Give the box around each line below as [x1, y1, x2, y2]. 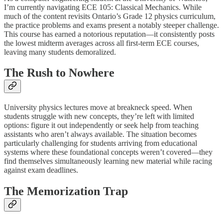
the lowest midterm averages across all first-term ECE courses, [4, 38, 199, 47]
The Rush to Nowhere [4, 66, 114, 80]
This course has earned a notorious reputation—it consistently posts [4, 29, 215, 38]
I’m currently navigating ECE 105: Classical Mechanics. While [4, 2, 202, 11]
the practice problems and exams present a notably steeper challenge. [4, 20, 219, 29]
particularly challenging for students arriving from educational [4, 139, 197, 148]
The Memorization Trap [4, 185, 128, 198]
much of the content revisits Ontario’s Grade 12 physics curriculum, [4, 11, 216, 20]
